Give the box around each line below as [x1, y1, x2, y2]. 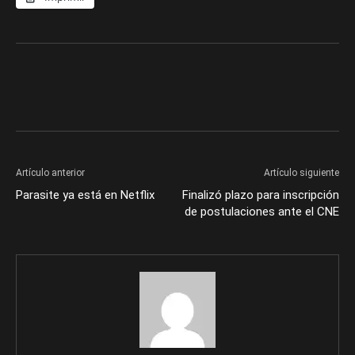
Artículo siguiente [264, 167, 339, 178]
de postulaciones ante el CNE [185, 204, 339, 219]
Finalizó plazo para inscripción [182, 188, 339, 202]
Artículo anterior [16, 167, 85, 178]
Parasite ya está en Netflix [16, 188, 155, 202]
